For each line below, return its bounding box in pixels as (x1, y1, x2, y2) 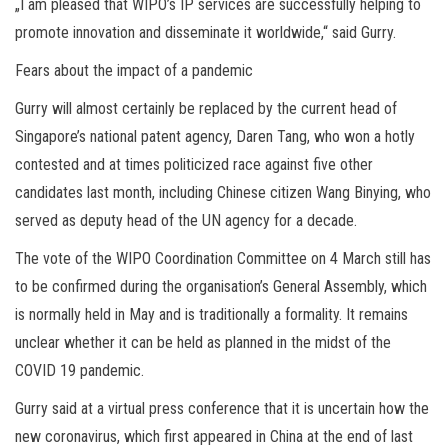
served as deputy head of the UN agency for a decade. (15, 210, 357, 230)
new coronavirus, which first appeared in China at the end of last (15, 426, 413, 446)
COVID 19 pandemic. (15, 360, 144, 380)
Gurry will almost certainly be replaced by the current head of (15, 98, 397, 118)
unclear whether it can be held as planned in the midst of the (15, 332, 391, 352)
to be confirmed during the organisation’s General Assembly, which (15, 276, 427, 296)
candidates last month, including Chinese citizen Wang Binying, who (15, 182, 431, 202)
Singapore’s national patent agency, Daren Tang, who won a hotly (15, 126, 415, 146)
